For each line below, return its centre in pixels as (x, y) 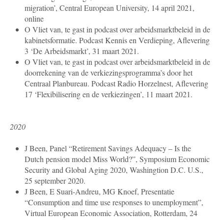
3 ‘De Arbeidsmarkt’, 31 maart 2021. (84, 51)
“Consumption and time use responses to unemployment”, (114, 202)
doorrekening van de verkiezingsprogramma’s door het (109, 73)
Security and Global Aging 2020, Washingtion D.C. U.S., (114, 170)
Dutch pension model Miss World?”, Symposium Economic (117, 159)
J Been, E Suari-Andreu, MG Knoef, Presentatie (99, 192)
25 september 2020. (55, 181)
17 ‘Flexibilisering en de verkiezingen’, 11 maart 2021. (109, 94)
